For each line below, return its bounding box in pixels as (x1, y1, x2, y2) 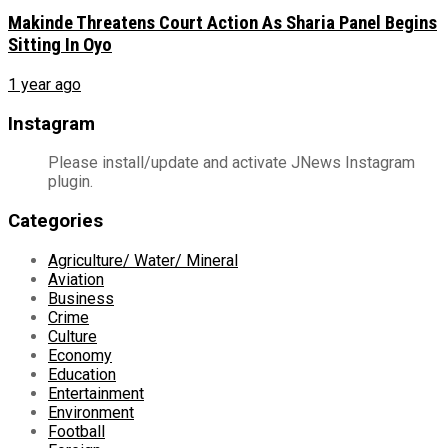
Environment (48, 402, 134, 422)
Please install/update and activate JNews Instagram (48, 153, 415, 173)
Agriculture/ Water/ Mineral (48, 250, 238, 270)
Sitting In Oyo (8, 34, 112, 57)
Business (48, 288, 114, 308)
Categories (8, 210, 103, 232)
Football (48, 421, 105, 441)
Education (48, 364, 116, 384)
